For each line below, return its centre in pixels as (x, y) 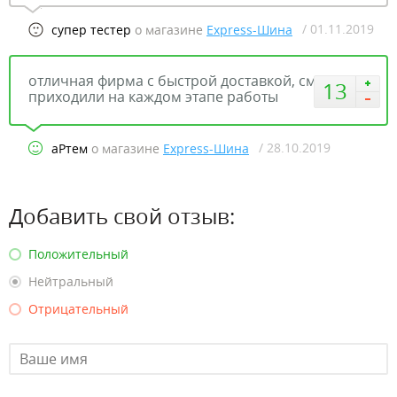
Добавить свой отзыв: (122, 216)
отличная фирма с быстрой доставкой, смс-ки (186, 81)
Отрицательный (78, 309)
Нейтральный (71, 281)
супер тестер (91, 30)
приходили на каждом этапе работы (153, 97)
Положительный (78, 254)
